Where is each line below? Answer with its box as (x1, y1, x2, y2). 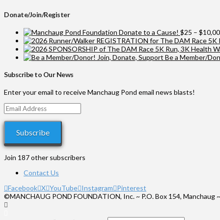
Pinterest (117, 183, 146, 192)
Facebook (8, 183, 37, 192)
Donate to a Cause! (119, 27, 179, 36)
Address (3, 110, 29, 119)
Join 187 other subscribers (4, 153, 85, 162)
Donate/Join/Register (4, 10, 70, 19)
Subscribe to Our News (4, 70, 74, 79)
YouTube (50, 183, 78, 192)
